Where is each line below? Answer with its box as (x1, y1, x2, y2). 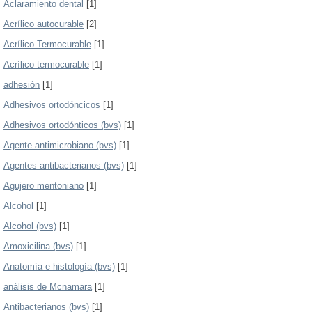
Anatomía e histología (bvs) (3, 261, 115, 272)
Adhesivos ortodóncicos (3, 100, 100, 110)
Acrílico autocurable (3, 19, 84, 29)
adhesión (3, 79, 40, 90)
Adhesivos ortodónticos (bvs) (3, 120, 121, 130)
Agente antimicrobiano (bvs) (3, 140, 116, 150)
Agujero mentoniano (3, 180, 84, 191)
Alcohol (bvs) (3, 221, 56, 231)
